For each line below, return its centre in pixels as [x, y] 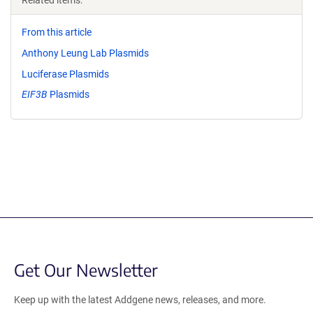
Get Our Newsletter [86, 270]
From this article [57, 32]
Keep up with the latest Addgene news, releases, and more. [140, 300]
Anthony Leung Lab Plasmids [85, 53]
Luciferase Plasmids [65, 74]
